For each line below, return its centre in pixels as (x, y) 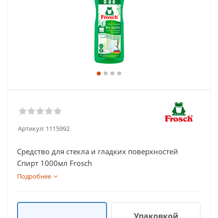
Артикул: (31, 128)
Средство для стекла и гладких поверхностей (98, 151)
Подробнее (34, 176)
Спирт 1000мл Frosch (54, 163)
